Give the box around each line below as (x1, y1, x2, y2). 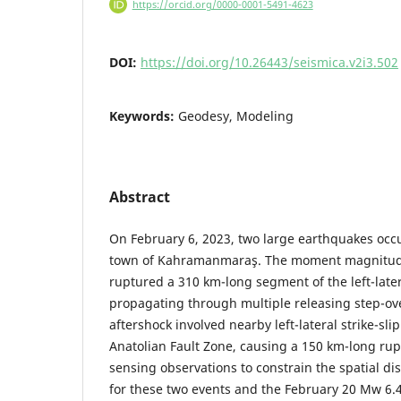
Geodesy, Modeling (178, 107, 294, 125)
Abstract (109, 187, 170, 208)
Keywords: (109, 107, 178, 125)
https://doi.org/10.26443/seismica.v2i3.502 (141, 54, 398, 72)
